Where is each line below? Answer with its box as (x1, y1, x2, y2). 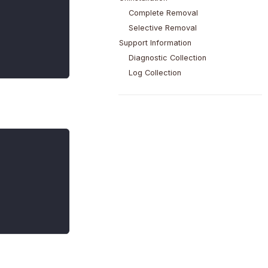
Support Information (118, 38, 191, 48)
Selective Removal (128, 23, 197, 33)
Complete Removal (128, 8, 198, 18)
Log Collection (128, 68, 181, 78)
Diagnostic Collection (128, 53, 206, 63)
